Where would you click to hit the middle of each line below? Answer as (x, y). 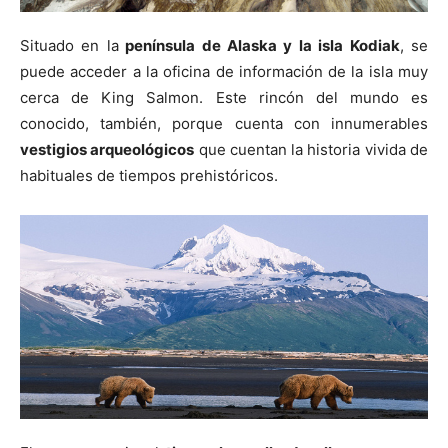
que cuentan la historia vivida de (311, 149)
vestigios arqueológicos (107, 149)
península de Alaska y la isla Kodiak (259, 45)
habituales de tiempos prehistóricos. (149, 175)
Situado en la (69, 45)
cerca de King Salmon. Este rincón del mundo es (224, 97)
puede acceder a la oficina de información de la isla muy (224, 71)
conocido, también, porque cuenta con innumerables (224, 123)
